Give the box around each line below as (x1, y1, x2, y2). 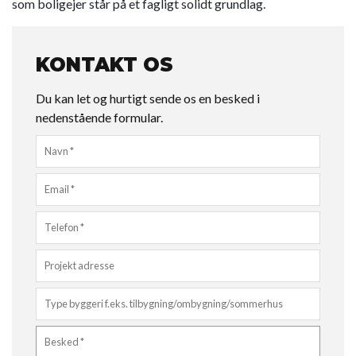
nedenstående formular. (36, 110, 163, 126)
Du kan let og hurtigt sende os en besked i (36, 91, 260, 106)
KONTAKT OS (36, 53, 173, 77)
